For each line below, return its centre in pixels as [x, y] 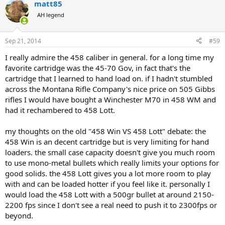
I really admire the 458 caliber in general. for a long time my [109, 57]
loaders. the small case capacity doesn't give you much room [110, 152]
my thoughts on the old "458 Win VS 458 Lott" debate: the [105, 131]
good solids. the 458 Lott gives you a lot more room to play [108, 173]
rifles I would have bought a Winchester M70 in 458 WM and [110, 99]
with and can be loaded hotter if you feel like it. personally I [107, 184]
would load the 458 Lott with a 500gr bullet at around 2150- [109, 194]
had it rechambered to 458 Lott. [60, 110]
